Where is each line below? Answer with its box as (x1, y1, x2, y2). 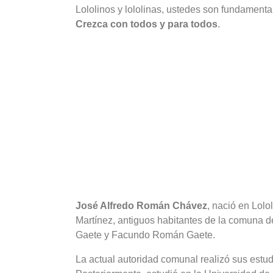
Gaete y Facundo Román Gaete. (76, 230, 215, 240)
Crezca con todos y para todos (76, 19, 218, 29)
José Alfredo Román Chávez (76, 200, 207, 211)
